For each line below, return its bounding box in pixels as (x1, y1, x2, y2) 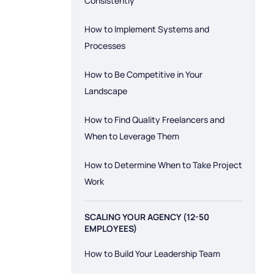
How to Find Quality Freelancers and (84, 114, 224, 125)
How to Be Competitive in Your (84, 68, 202, 80)
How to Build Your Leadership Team (84, 248, 220, 259)
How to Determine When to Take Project (84, 159, 242, 171)
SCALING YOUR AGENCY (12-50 (84, 211, 209, 223)
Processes (84, 40, 125, 51)
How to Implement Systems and (84, 23, 209, 35)
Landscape (84, 85, 127, 97)
